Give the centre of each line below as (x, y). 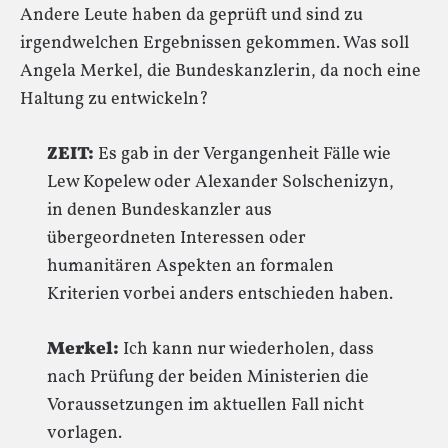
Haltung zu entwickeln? (114, 99)
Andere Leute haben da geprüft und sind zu (191, 15)
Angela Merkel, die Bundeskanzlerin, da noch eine (220, 71)
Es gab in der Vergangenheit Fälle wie (242, 154)
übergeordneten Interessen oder (176, 238)
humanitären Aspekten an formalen (190, 266)
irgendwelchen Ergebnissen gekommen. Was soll (214, 43)
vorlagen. (84, 433)
